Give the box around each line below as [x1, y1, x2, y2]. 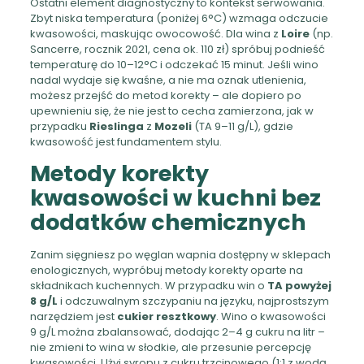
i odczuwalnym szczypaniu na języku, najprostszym [57, 292, 329, 309]
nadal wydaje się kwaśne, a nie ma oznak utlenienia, [29, 71, 306, 88]
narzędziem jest [29, 308, 117, 324]
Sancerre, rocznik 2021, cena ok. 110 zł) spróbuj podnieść [29, 41, 325, 57]
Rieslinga [89, 118, 144, 134]
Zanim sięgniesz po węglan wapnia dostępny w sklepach [29, 246, 331, 262]
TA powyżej [266, 277, 331, 293]
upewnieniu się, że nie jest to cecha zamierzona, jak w [29, 102, 314, 119]
